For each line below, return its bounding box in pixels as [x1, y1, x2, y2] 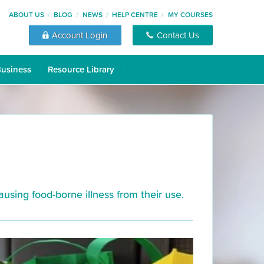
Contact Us [156, 28, 199, 41]
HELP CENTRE [112, 9, 159, 19]
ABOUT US [8, 9, 44, 19]
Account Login [52, 28, 108, 41]
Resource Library [48, 63, 114, 75]
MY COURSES [168, 9, 213, 19]
